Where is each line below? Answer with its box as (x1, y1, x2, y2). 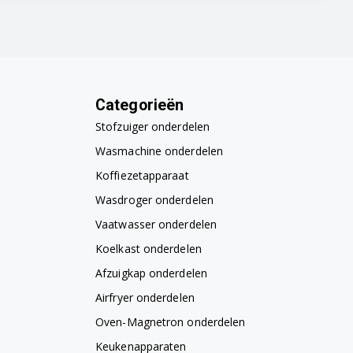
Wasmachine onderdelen (95, 143, 224, 158)
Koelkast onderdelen (95, 240, 202, 256)
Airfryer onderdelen (95, 289, 195, 305)
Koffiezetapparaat (95, 167, 189, 183)
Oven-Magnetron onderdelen (95, 314, 246, 329)
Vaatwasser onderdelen (95, 216, 217, 232)
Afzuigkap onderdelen (95, 265, 207, 281)
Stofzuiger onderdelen (95, 118, 210, 134)
